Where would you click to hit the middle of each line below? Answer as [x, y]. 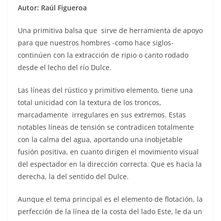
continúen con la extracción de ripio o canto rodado [103, 55]
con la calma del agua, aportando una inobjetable [100, 139]
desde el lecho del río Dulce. [65, 67]
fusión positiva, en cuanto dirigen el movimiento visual [108, 151]
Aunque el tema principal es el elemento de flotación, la [110, 199]
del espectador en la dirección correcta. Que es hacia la [110, 164]
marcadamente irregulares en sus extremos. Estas [102, 114]
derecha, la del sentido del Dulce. [73, 176]
